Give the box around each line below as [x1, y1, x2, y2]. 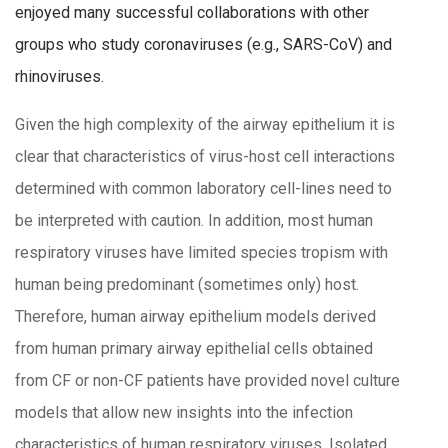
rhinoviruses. [15, 67, 104, 87]
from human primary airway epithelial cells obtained [15, 339, 373, 359]
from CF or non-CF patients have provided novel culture [15, 371, 400, 391]
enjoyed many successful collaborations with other [15, 3, 369, 23]
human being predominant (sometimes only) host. [15, 275, 359, 295]
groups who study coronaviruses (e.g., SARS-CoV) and [15, 35, 392, 55]
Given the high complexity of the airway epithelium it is [15, 115, 395, 135]
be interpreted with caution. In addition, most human [15, 211, 373, 231]
